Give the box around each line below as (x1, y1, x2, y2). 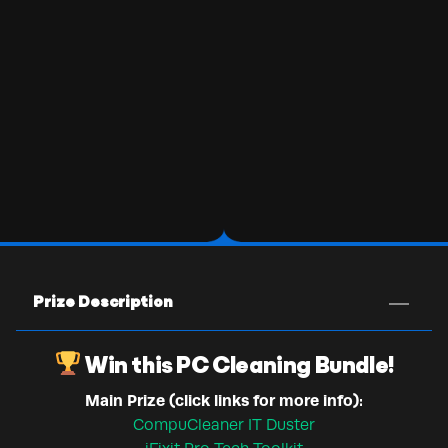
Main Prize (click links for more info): (85, 390, 363, 410)
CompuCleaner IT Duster (133, 415, 315, 434)
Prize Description (33, 295, 173, 311)
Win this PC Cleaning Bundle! (81, 354, 394, 379)
